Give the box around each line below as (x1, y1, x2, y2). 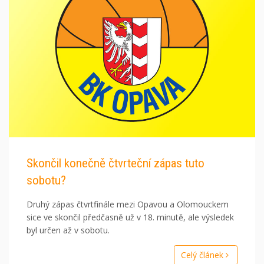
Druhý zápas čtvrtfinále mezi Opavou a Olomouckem (27, 199, 229, 210)
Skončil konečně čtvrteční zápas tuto (27, 156, 204, 171)
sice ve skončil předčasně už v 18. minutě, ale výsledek (27, 212, 234, 223)
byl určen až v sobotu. (27, 225, 110, 236)
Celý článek (180, 249, 226, 261)
